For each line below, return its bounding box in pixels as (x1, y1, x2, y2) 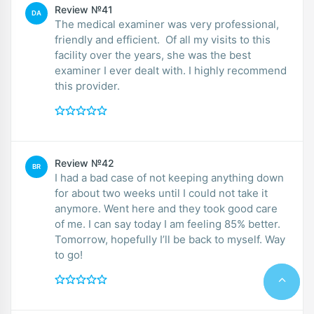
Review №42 (55, 156, 114, 169)
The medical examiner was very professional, (55, 17, 279, 31)
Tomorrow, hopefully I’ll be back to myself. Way (55, 232, 285, 246)
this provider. (55, 78, 120, 93)
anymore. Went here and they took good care (55, 201, 278, 215)
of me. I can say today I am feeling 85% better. (55, 217, 280, 231)
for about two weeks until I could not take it (55, 186, 268, 200)
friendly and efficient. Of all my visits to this (55, 32, 271, 46)
